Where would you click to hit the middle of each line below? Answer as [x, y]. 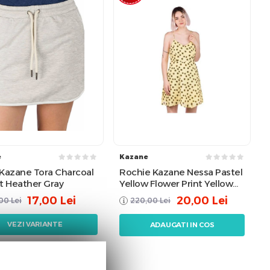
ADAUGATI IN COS [182, 225]
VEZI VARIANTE [35, 224]
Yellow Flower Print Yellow [176, 183]
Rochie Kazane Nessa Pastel [181, 172]
